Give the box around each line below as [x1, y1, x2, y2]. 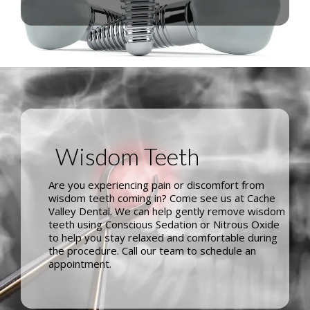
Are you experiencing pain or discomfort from [48, 178, 264, 192]
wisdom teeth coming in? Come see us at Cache [48, 191, 275, 206]
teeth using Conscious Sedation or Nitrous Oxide [48, 217, 280, 232]
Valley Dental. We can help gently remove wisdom [48, 204, 285, 219]
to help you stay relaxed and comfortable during [48, 230, 277, 245]
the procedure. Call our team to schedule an [48, 244, 256, 258]
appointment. [48, 257, 111, 271]
